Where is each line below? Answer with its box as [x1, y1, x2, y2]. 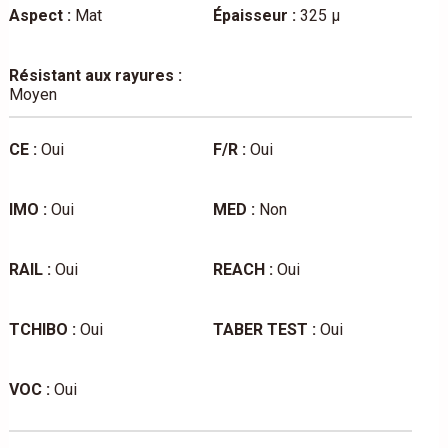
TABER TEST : [213, 320, 317, 340]
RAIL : [8, 260, 51, 280]
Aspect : [8, 6, 71, 26]
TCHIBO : [8, 320, 76, 340]
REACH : [213, 260, 274, 280]
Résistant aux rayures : [8, 66, 182, 86]
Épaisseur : [213, 6, 297, 26]
